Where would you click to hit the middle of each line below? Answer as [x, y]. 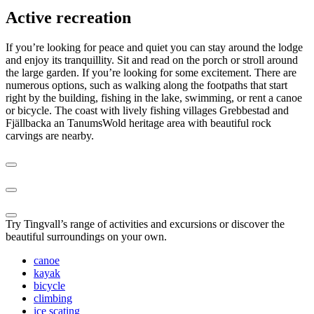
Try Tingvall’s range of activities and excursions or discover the [145, 224]
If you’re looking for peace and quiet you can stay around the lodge [154, 47]
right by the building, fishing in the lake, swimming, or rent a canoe [154, 97]
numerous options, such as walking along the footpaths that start [146, 85]
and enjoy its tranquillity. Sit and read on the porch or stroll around [152, 60]
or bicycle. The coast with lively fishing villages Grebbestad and [147, 110]
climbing [53, 298]
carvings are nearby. [50, 135]
